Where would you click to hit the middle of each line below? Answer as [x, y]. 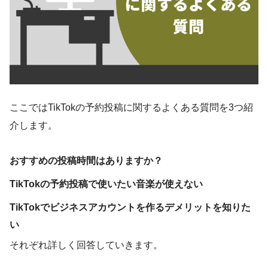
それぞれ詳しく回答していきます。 [86, 245]
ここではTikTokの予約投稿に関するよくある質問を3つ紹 [131, 107]
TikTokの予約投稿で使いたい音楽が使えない [106, 184]
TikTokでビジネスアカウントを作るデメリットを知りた [130, 207]
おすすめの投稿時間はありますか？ [86, 160]
